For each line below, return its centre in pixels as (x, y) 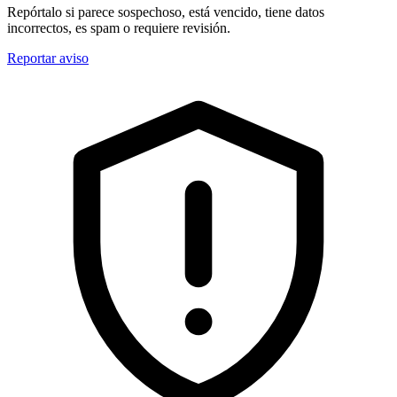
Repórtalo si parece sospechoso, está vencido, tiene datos (166, 12)
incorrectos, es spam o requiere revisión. (119, 27)
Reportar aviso (48, 58)
